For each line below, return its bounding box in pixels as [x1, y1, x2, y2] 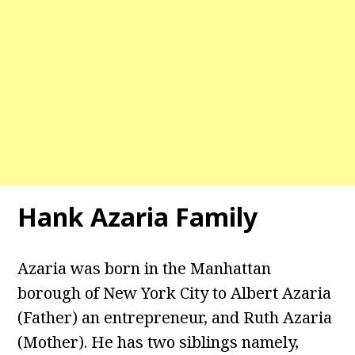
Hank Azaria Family [17, 200, 258, 235]
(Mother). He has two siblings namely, [17, 331, 300, 353]
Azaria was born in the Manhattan [17, 258, 272, 280]
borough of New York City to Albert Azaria [17, 282, 332, 304]
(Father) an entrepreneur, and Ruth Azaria [17, 307, 333, 329]
